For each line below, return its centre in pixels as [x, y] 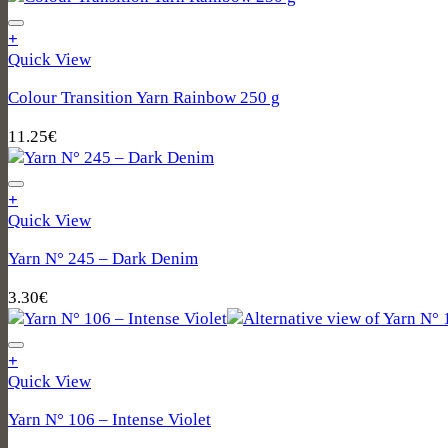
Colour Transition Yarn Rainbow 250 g [144, 97]
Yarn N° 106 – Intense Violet [109, 419]
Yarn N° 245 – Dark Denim [103, 258]
